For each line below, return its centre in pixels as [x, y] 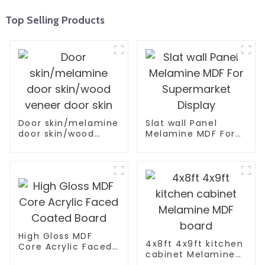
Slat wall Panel [181, 123]
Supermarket [177, 145]
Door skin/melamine [68, 123]
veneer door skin [59, 145]
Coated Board [52, 257]
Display [163, 155]
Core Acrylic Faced [65, 246]
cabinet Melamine [190, 255]
